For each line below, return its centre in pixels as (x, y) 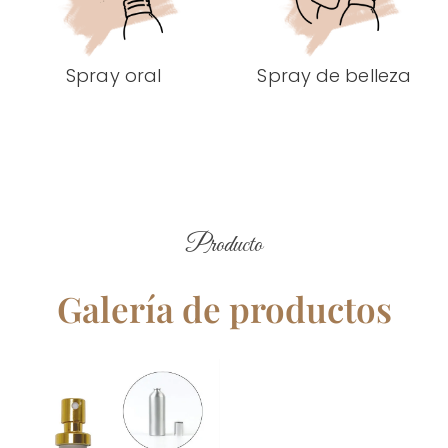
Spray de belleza (334, 75)
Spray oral (114, 75)
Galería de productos (224, 308)
